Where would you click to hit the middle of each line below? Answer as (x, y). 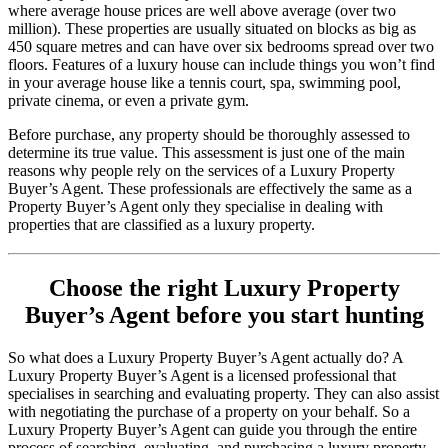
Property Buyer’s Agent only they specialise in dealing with (195, 206)
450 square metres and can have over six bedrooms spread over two (221, 46)
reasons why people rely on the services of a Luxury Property (201, 170)
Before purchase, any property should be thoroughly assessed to (209, 134)
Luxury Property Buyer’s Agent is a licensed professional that (202, 376)
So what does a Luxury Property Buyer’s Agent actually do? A (205, 358)
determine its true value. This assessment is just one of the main (206, 152)
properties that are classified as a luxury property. (163, 224)
